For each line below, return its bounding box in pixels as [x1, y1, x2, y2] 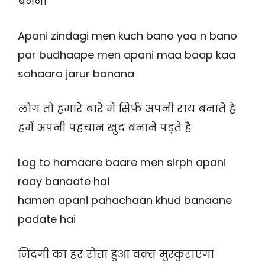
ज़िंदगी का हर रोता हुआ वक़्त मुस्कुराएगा [18, 247, 214, 262]
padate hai [18, 212, 76, 227]
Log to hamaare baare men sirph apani [18, 155, 226, 170]
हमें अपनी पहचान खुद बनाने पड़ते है [18, 120, 192, 135]
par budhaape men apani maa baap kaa [18, 47, 235, 63]
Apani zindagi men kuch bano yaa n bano [18, 28, 237, 44]
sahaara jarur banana [18, 66, 134, 82]
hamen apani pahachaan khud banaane [18, 193, 232, 208]
